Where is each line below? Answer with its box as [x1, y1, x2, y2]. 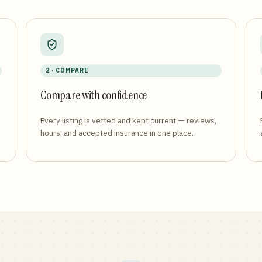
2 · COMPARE [46, 67, 89, 74]
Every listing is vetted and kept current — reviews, [40, 115, 216, 126]
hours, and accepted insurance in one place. [40, 127, 194, 138]
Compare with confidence [40, 87, 147, 103]
